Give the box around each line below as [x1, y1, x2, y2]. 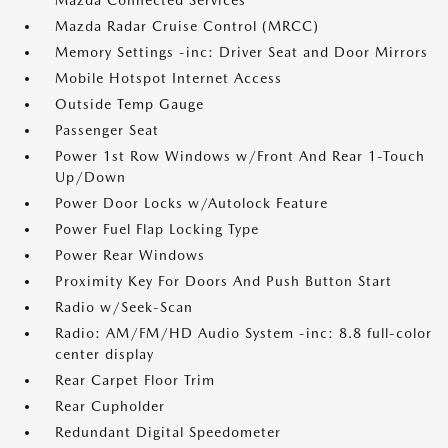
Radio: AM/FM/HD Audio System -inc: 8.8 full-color [55, 325, 432, 341]
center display [55, 346, 154, 362]
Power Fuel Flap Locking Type [55, 221, 259, 237]
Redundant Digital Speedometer [55, 424, 281, 440]
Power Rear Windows [55, 247, 205, 263]
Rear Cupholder [55, 398, 165, 414]
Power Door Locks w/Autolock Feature [55, 195, 328, 211]
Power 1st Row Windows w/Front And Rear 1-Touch [55, 148, 425, 164]
